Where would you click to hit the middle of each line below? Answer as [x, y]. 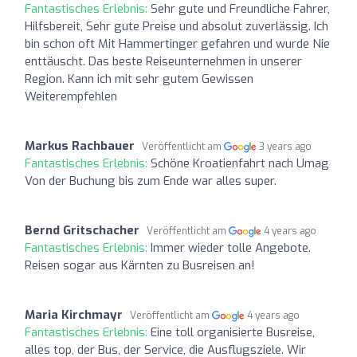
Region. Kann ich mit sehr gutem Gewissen [139, 78]
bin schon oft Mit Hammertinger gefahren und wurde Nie [177, 43]
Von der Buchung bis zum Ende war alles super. [151, 180]
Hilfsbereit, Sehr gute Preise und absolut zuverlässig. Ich [177, 26]
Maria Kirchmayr [74, 314]
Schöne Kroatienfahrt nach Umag [240, 163]
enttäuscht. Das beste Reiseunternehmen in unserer [163, 61]
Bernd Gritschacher [82, 230]
